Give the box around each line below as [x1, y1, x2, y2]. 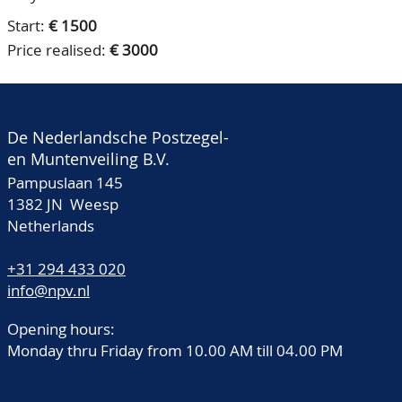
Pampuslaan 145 [7, 172, 123, 193]
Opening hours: [7, 319, 115, 339]
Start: [7, 15, 48, 36]
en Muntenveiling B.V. [7, 148, 170, 170]
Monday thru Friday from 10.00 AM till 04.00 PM [7, 340, 343, 361]
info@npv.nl [7, 280, 90, 301]
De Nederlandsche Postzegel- [7, 127, 229, 148]
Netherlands [7, 215, 94, 236]
